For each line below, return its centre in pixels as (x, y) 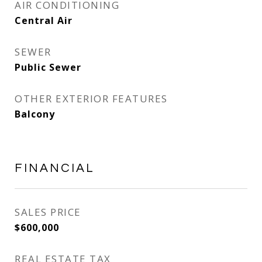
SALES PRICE (48, 212)
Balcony (35, 114)
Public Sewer (48, 67)
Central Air (44, 20)
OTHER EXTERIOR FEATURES (91, 99)
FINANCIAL (55, 168)
